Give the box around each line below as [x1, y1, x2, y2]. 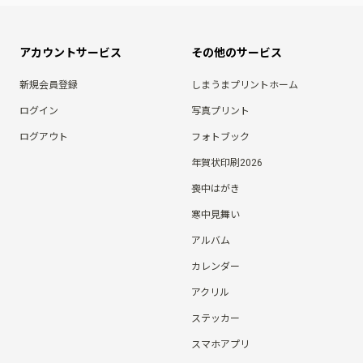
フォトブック [191, 131, 250, 143]
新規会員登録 [19, 79, 78, 92]
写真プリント [191, 105, 250, 117]
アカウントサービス [19, 46, 122, 60]
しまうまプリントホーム [191, 79, 298, 92]
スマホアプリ [191, 339, 250, 351]
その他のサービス [191, 46, 282, 60]
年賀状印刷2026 [191, 157, 263, 169]
